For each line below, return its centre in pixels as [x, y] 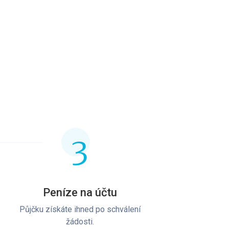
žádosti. [80, 221]
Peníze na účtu [80, 192]
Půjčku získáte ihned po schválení [80, 209]
